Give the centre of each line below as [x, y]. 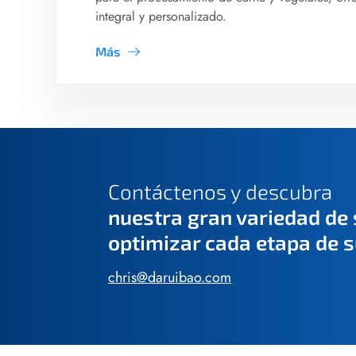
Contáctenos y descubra [220, 191]
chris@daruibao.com [170, 277]
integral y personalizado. [161, 16]
